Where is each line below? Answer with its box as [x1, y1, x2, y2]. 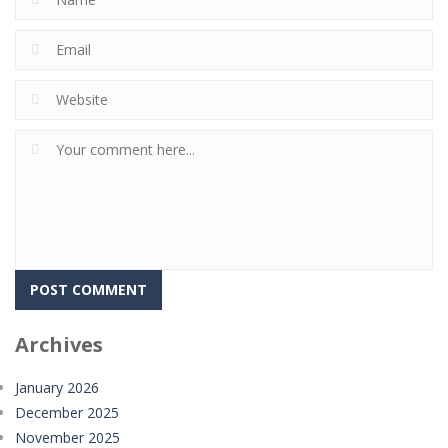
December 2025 [15, 403, 119, 422]
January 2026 [15, 378, 99, 397]
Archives [15, 331, 103, 358]
